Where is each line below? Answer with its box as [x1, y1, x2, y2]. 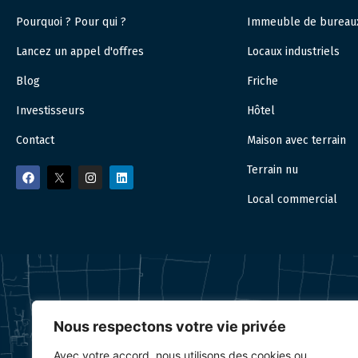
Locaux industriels [247, 45, 340, 59]
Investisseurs [16, 104, 85, 118]
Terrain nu [247, 163, 299, 177]
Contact [16, 133, 54, 148]
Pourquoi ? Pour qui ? [16, 15, 126, 30]
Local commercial [247, 193, 338, 207]
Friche [247, 74, 279, 89]
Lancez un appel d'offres [16, 45, 144, 59]
